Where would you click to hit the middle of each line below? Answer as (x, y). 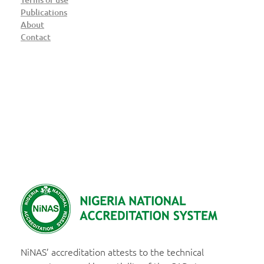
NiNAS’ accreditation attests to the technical (112, 251)
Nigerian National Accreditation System (30, 239)
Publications (44, 12)
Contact (36, 37)
